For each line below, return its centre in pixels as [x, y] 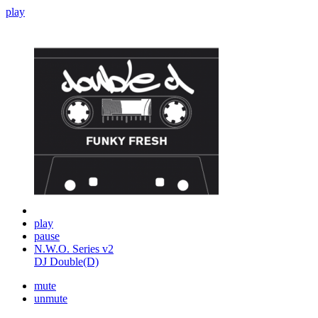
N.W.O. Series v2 [74, 249]
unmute [51, 298]
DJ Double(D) [66, 262]
